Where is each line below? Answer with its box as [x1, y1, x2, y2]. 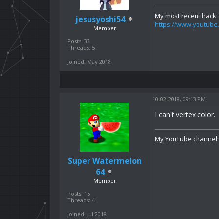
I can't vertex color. [155, 109, 215, 119]
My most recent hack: [155, 11, 218, 20]
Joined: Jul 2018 [67, 210, 107, 218]
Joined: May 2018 [67, 57, 111, 65]
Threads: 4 [67, 196, 95, 204]
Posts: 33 [67, 37, 90, 44]
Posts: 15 [67, 189, 90, 197]
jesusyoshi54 [75, 13, 125, 24]
